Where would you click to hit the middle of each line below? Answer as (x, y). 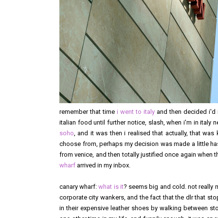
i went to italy (136, 112)
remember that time (88, 112)
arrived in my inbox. (103, 165)
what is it (111, 187)
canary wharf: (79, 187)
